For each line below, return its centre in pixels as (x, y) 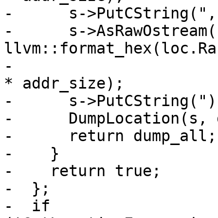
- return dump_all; (110, 136)
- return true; (82, 171)
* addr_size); (64, 83)
